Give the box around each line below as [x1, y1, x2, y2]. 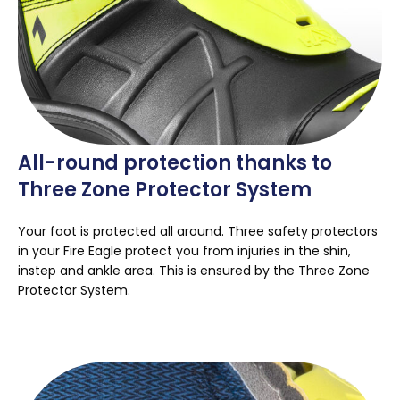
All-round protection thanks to [18, 149, 332, 178]
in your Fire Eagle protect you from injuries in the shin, [18, 242, 351, 261]
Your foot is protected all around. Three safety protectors [18, 222, 378, 241]
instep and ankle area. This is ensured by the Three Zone [18, 262, 370, 280]
